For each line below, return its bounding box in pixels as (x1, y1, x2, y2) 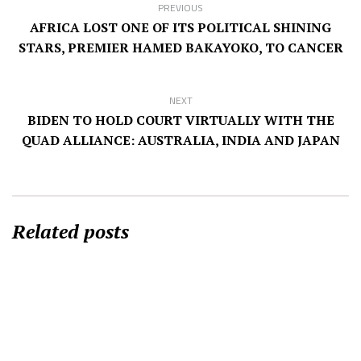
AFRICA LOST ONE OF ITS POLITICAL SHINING (30, 18, 331, 36)
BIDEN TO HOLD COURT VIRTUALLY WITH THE (27, 110, 334, 129)
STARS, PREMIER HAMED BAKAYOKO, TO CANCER (18, 38, 343, 56)
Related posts (12, 218, 129, 244)
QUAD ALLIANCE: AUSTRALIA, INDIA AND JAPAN (21, 131, 340, 149)
